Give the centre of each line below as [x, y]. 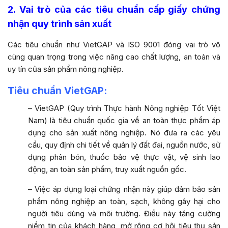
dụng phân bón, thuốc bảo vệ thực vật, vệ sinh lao [124, 157]
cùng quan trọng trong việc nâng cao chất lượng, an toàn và [114, 56]
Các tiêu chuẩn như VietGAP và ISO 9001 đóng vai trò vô [114, 44]
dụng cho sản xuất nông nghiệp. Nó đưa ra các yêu [124, 132]
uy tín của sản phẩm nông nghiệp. [66, 69]
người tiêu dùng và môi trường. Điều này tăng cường [124, 213]
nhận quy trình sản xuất [60, 23]
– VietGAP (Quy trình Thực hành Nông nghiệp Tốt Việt [124, 108]
